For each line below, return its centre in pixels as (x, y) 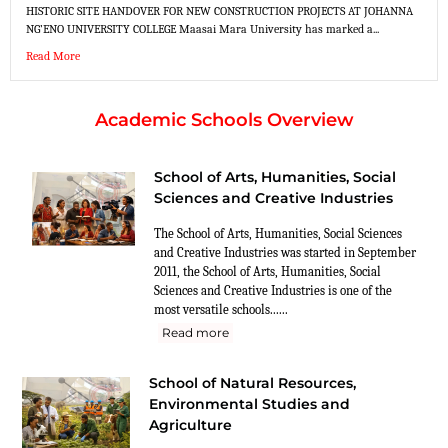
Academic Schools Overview (224, 119)
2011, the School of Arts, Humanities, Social (267, 271)
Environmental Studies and (249, 403)
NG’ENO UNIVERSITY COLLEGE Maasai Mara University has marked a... (202, 28)
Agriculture (190, 424)
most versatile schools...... (221, 309)
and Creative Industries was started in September (285, 252)
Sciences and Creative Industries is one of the (273, 290)
